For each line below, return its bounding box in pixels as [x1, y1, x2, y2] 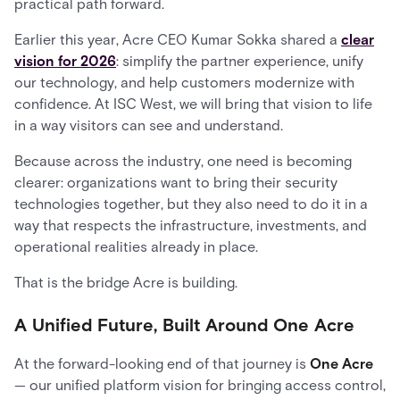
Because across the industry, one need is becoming [14, 152, 352, 170]
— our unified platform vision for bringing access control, [14, 376, 386, 394]
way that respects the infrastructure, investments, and [14, 216, 367, 234]
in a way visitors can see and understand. [14, 116, 283, 134]
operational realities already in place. [14, 237, 258, 255]
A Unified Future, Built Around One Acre [14, 313, 354, 336]
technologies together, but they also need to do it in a [14, 195, 368, 212]
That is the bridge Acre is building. [14, 273, 237, 291]
